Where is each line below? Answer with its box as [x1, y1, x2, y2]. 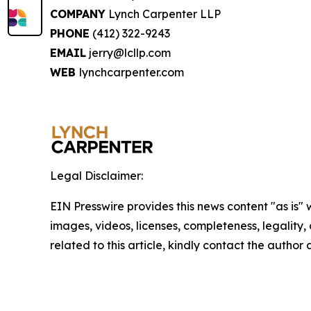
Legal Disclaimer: [50, 169, 143, 183]
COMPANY [50, 7, 106, 22]
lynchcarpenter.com [79, 65, 184, 80]
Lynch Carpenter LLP [106, 7, 221, 22]
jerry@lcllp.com [86, 46, 171, 60]
